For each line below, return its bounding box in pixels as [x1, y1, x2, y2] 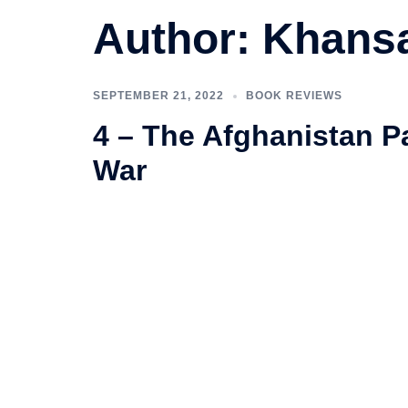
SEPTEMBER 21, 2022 [93, 89, 224, 102]
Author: [93, 15, 262, 63]
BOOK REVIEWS [246, 89, 342, 102]
